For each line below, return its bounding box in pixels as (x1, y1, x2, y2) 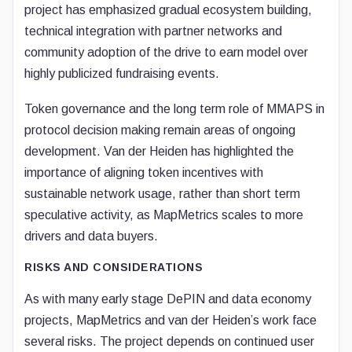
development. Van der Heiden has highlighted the (24, 145, 294, 158)
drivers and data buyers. (24, 229, 158, 243)
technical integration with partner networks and (24, 24, 282, 38)
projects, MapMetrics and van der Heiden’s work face (24, 313, 317, 327)
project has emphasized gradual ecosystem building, (24, 3, 312, 16)
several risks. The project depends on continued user (24, 335, 314, 348)
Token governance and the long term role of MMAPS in (24, 102, 324, 115)
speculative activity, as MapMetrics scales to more (24, 208, 303, 222)
